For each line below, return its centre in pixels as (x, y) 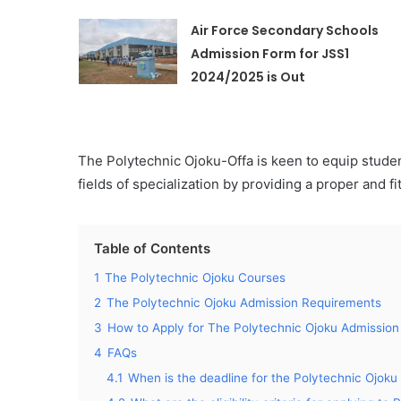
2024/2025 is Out (247, 77)
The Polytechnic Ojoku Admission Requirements (244, 303)
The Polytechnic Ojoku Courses (195, 277)
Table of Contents (152, 248)
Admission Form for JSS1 (269, 54)
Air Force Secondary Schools (284, 30)
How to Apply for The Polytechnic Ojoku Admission (253, 328)
